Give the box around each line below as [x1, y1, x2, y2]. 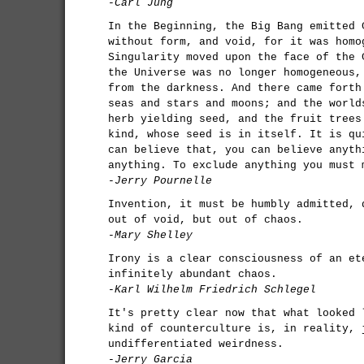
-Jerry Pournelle [108, 175, 212, 187]
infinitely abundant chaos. [108, 268, 277, 280]
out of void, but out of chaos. [108, 214, 303, 226]
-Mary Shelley [108, 229, 193, 241]
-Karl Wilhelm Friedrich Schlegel [108, 284, 316, 296]
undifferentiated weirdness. [108, 338, 284, 350]
